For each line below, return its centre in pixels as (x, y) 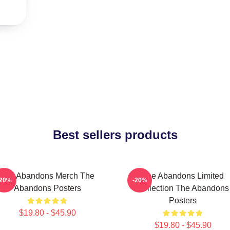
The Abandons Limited (183, 176)
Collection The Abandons (183, 188)
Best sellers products (115, 135)
